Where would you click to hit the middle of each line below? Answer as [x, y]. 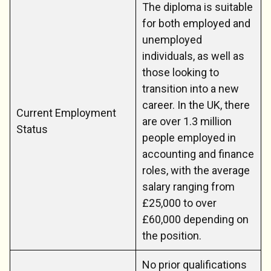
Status [32, 129]
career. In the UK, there [196, 105]
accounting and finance [198, 154]
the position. [172, 235]
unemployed [172, 39]
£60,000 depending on [195, 219]
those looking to [181, 72]
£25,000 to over [179, 203]
